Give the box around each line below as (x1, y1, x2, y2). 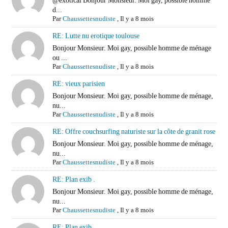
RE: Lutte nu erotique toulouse (52, 32, 140, 40)
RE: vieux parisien (52, 79, 105, 88)
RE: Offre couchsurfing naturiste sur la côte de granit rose (52, 127, 216, 136)
